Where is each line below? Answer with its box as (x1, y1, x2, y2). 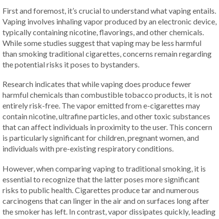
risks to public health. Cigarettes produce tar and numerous (2, 185, 199, 195)
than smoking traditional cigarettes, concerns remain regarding (2, 48, 212, 58)
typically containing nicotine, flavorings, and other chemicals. (2, 27, 204, 37)
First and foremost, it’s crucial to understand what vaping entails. (2, 5, 216, 15)
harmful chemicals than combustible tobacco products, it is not (2, 90, 212, 100)
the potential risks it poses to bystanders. (2, 59, 139, 69)
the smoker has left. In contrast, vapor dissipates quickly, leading (2, 206, 216, 216)
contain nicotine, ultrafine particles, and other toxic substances (2, 111, 210, 121)
